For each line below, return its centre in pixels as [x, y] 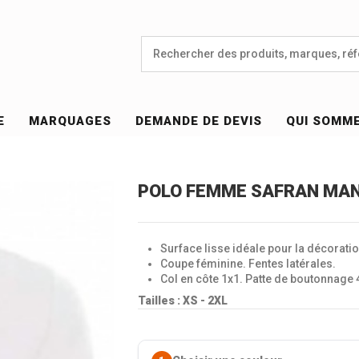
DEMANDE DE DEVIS [199, 121]
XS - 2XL [205, 300]
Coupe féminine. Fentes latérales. [248, 263]
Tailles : [160, 300]
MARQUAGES [71, 121]
